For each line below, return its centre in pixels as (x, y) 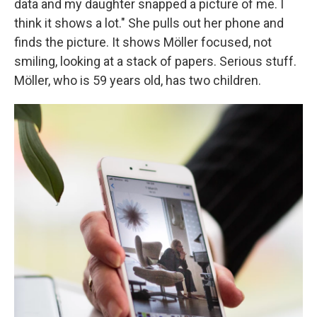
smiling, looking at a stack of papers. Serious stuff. (155, 61)
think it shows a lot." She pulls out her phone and (149, 23)
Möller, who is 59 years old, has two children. (138, 80)
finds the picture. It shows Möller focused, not (143, 42)
